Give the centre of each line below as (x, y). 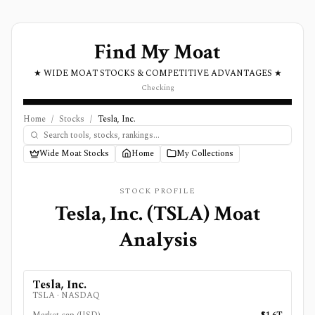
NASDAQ (81, 296)
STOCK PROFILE (157, 191)
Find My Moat (157, 52)
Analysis (157, 240)
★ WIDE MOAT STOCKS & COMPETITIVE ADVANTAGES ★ (157, 73)
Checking (157, 88)
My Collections (205, 154)
